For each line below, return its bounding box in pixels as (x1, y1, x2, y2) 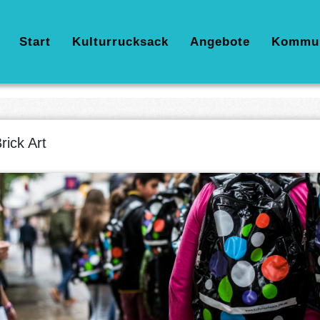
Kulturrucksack (72, 35, 169, 49)
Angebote (190, 35, 250, 49)
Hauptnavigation (8, 32, 120, 50)
